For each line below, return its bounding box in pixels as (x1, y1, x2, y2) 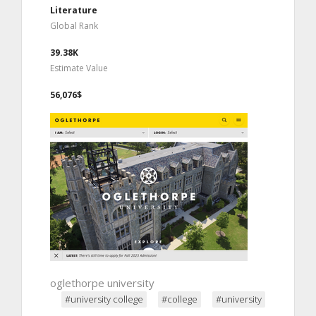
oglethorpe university (50, 275, 154, 290)
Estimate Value (50, 61, 108, 74)
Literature (50, 4, 97, 16)
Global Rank (50, 19, 98, 32)
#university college (65, 292, 143, 305)
